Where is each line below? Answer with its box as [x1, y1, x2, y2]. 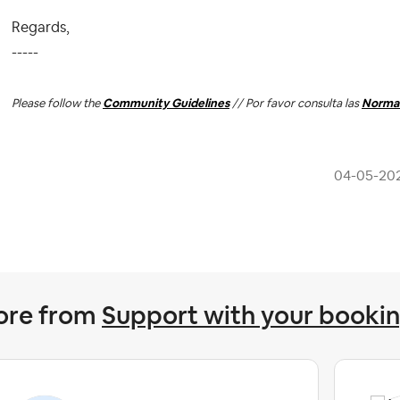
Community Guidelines [103, 97, 229, 110]
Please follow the [12, 97, 103, 110]
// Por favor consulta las [229, 97, 362, 110]
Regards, [12, 21, 70, 36]
